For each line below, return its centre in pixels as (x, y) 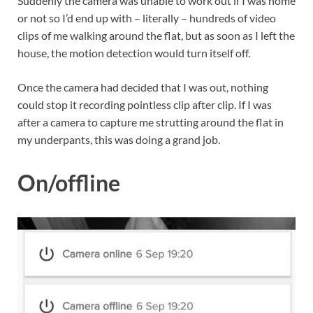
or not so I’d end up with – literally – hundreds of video (147, 18)
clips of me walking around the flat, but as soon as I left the (156, 36)
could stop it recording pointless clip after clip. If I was (145, 105)
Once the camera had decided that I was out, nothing (143, 87)
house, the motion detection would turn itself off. (134, 53)
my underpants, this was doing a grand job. (119, 140)
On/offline (69, 182)
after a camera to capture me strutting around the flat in (151, 122)
